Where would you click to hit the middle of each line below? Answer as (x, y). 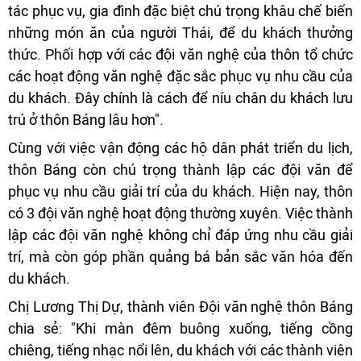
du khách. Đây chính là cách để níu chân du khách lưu (180, 98)
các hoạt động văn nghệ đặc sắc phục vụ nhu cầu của (180, 76)
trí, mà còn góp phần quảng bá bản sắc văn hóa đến (180, 257)
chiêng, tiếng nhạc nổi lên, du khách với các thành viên (180, 350)
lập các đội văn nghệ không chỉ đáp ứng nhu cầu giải (180, 235)
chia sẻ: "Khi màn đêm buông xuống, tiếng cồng (180, 328)
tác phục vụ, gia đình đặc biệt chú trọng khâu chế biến (180, 11)
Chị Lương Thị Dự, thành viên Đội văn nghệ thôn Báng (180, 307)
